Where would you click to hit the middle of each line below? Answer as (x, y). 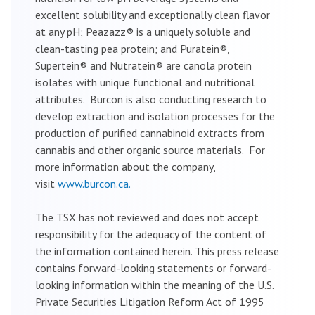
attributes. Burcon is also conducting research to (151, 99)
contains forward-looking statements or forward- (153, 268)
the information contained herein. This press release (157, 251)
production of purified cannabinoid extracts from (150, 133)
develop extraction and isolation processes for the (155, 116)
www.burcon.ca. (94, 183)
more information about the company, (125, 166)
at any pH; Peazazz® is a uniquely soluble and (143, 31)
